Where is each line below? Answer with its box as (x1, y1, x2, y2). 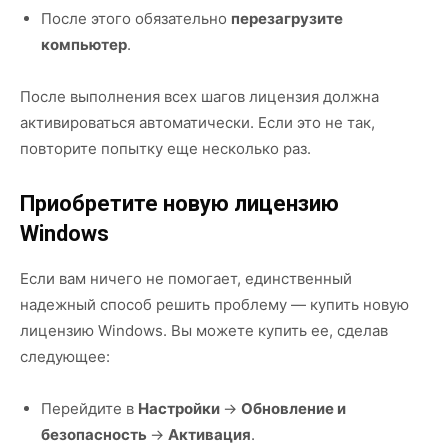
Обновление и (241, 398, 346, 418)
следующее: (20, 346, 110, 366)
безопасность (41, 424, 150, 444)
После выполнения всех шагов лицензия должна (20, 86, 379, 106)
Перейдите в (41, 398, 138, 418)
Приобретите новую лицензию (20, 190, 339, 216)
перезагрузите (231, 8, 343, 28)
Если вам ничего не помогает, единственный (20, 268, 352, 288)
